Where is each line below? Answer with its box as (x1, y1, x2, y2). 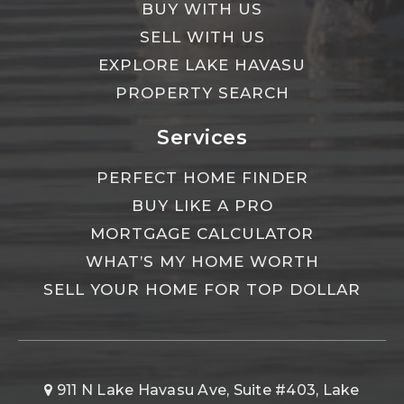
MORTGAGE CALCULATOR (90, 224, 314, 243)
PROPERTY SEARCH (115, 83, 289, 102)
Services (157, 124, 247, 150)
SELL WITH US (139, 27, 265, 46)
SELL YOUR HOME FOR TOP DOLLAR (43, 280, 361, 298)
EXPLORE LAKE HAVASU (98, 55, 306, 74)
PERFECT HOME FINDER (96, 168, 308, 187)
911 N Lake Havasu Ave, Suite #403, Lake (52, 381, 360, 399)
